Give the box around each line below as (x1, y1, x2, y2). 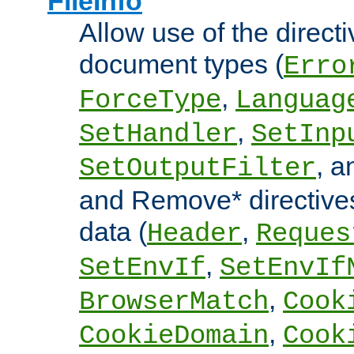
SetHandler (79, 119, 237, 150)
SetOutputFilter (79, 153, 316, 184)
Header (147, 219, 242, 250)
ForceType (79, 85, 221, 116)
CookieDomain (79, 321, 269, 352)
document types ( (79, 49, 284, 80)
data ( (79, 217, 147, 247)
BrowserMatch (79, 287, 269, 318)
